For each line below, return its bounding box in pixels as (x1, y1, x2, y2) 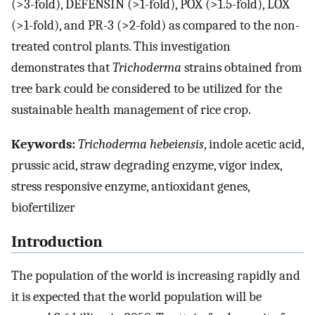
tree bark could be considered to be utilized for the (11, 81, 282, 97)
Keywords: (11, 136, 75, 152)
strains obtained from (181, 60, 302, 76)
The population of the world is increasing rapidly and (11, 268, 300, 284)
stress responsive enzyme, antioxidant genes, (11, 178, 250, 194)
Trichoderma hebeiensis (78, 136, 204, 152)
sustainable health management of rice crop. (11, 102, 251, 118)
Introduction (11, 232, 103, 251)
